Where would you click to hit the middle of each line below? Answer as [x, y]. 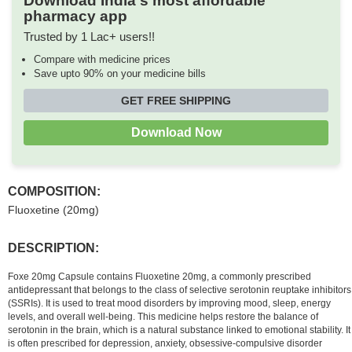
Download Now [176, 132]
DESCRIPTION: [53, 247]
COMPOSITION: [54, 191]
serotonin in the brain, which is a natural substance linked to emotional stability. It [179, 330]
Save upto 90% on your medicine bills [119, 73]
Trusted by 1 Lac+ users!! [89, 36]
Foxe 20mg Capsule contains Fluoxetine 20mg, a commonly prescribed [159, 276]
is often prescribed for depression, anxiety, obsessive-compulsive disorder [165, 343]
